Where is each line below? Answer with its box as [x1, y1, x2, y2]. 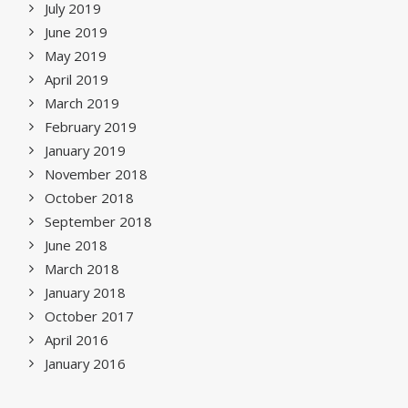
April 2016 [45, 331, 108, 349]
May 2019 [45, 46, 107, 65]
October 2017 [45, 307, 134, 325]
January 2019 [45, 141, 126, 159]
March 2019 [45, 94, 119, 112]
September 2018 [45, 212, 152, 230]
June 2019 [45, 23, 107, 41]
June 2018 [45, 236, 107, 254]
